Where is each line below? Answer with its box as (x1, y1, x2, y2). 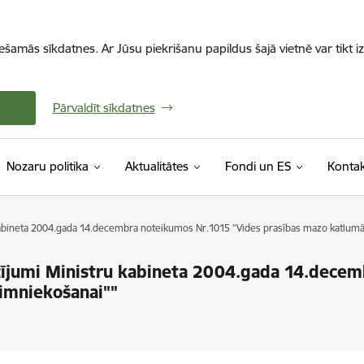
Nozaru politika (6, 158, 89, 174)
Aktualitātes (124, 158, 188, 174)
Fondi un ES (224, 158, 291, 174)
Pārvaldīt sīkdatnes (52, 100, 155, 115)
